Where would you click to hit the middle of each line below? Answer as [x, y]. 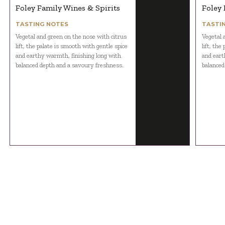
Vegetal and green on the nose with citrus [71, 37]
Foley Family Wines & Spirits [68, 8]
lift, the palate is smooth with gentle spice [72, 46]
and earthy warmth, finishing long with [69, 56]
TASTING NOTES [42, 24]
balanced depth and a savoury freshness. [70, 65]
